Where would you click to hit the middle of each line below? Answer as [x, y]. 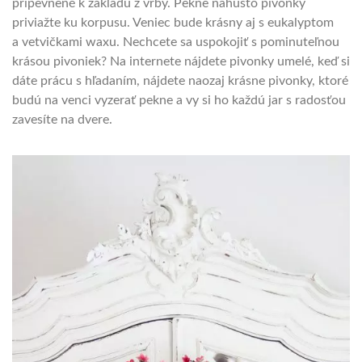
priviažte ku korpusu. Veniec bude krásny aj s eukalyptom [173, 23]
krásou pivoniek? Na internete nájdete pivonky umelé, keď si [181, 62]
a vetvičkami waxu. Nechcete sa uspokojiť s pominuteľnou [176, 42]
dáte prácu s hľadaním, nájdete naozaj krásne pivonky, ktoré [180, 81]
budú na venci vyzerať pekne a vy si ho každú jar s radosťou [179, 101]
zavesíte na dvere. [62, 120]
